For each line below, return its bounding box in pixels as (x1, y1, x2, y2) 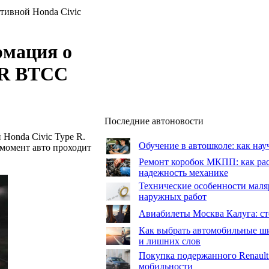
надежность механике (139, 168, 228, 178)
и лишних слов (139, 236, 201, 246)
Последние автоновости (104, 116, 204, 126)
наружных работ (139, 192, 207, 202)
